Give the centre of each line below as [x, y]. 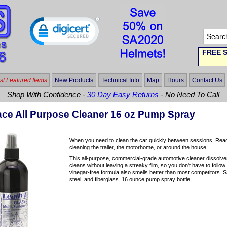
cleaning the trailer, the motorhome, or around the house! [139, 147]
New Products [74, 80]
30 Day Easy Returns [123, 95]
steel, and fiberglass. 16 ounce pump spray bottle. [131, 180]
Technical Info [120, 80]
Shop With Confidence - [47, 95]
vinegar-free [85, 173]
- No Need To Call [189, 95]
